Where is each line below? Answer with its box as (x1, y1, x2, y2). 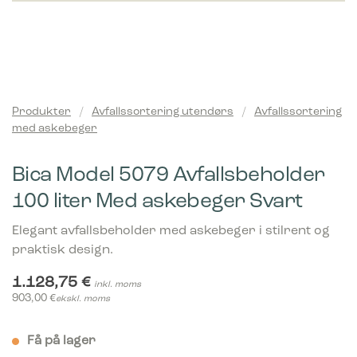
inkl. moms (93, 280, 141, 289)
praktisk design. (12, 244, 113, 257)
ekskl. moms (56, 295, 110, 304)
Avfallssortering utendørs (92, 106, 233, 118)
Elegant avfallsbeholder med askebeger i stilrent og (12, 225, 330, 237)
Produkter (12, 106, 71, 118)
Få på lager (27, 335, 96, 347)
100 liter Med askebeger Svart (12, 191, 303, 213)
